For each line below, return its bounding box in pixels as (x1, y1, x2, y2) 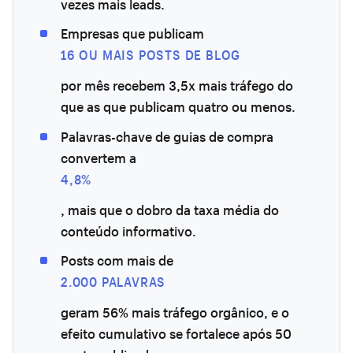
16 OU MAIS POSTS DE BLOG (61, 46, 241, 64)
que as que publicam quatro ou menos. (61, 98, 295, 117)
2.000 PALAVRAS (61, 273, 166, 291)
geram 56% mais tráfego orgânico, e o (61, 303, 289, 322)
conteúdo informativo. (61, 221, 196, 240)
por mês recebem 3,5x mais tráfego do (61, 76, 293, 95)
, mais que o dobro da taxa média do (61, 200, 279, 219)
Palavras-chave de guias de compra (61, 127, 273, 146)
